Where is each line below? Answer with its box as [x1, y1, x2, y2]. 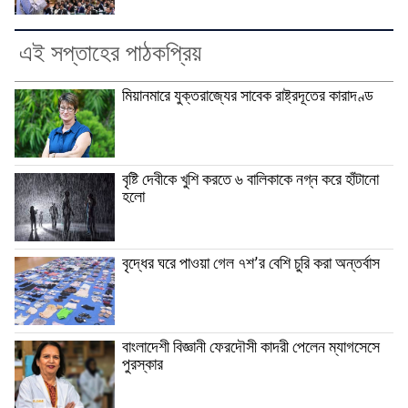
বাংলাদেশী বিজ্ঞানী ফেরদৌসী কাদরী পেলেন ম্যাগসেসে [122, 333, 380, 363]
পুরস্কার [122, 351, 163, 381]
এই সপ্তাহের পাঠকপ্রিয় [19, 33, 201, 77]
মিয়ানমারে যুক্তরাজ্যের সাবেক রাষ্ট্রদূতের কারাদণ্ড [122, 82, 373, 112]
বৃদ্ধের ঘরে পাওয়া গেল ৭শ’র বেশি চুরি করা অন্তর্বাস [122, 250, 380, 280]
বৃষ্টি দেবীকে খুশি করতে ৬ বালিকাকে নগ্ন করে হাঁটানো [122, 166, 379, 196]
